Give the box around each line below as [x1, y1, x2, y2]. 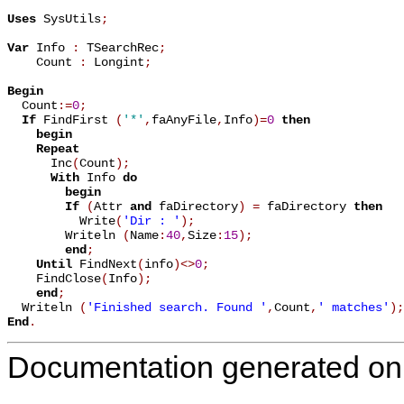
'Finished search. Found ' [87, 299, 267, 315]
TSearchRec [79, 40, 159, 55]
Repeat [36, 141, 79, 156]
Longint [87, 54, 144, 69]
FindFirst [36, 112, 115, 127]
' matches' [317, 299, 390, 315]
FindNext [72, 256, 137, 271]
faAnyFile [151, 112, 216, 127]
